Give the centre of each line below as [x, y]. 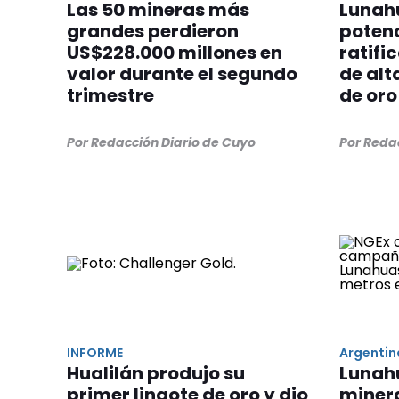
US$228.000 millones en [175, 52]
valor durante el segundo [182, 73]
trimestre [110, 95]
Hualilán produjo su [156, 373]
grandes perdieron [153, 31]
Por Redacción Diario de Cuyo [161, 142]
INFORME [95, 352]
